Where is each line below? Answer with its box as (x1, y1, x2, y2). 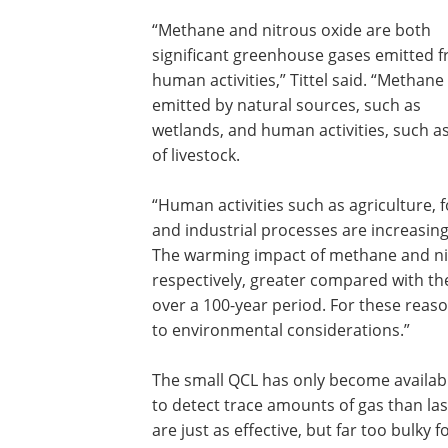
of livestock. (152, 144, 240, 166)
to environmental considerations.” (152, 319, 410, 341)
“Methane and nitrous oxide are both (152, 19, 431, 41)
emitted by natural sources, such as (152, 94, 421, 116)
